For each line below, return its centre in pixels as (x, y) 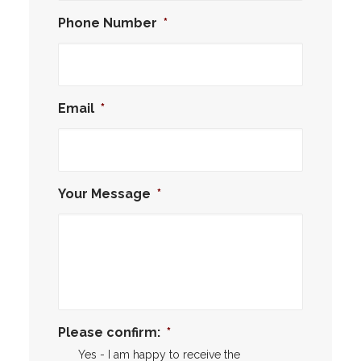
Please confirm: (109, 332)
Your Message (104, 194)
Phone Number (108, 23)
